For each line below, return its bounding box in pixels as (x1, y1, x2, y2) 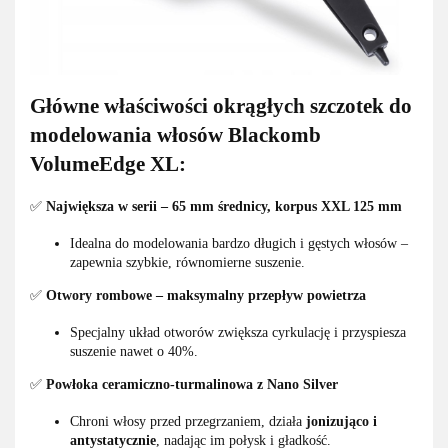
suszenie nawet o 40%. (70, 343, 198, 359)
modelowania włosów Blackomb (30, 123, 321, 148)
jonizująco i (306, 413, 377, 429)
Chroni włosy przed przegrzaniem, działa (70, 413, 306, 429)
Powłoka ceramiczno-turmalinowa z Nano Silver (46, 376, 338, 392)
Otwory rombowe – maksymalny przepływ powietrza (46, 287, 366, 303)
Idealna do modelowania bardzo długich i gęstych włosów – (70, 235, 408, 251)
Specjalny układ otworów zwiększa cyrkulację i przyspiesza (70, 324, 406, 340)
